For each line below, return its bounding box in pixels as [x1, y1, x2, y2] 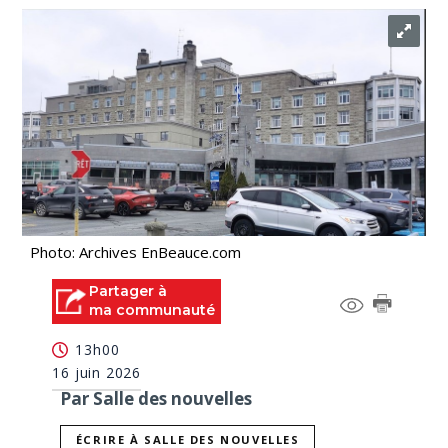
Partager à [89, 282, 168, 300]
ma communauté [89, 301, 216, 319]
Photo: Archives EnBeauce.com [30, 242, 242, 262]
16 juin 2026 [52, 362, 142, 382]
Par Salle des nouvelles [60, 386, 253, 410]
